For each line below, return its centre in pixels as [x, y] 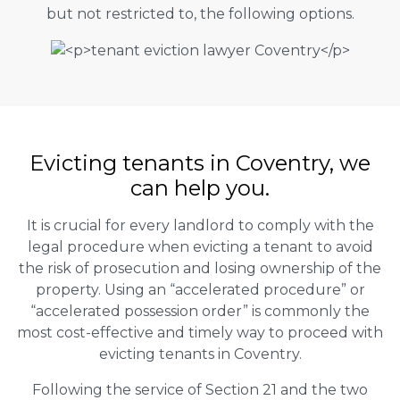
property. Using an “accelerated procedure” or [200, 289]
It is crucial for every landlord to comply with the [200, 225]
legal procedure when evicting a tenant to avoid [200, 246]
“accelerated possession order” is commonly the [200, 311]
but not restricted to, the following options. [200, 13]
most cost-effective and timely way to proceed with [200, 332]
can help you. [200, 187]
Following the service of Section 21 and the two [200, 389]
